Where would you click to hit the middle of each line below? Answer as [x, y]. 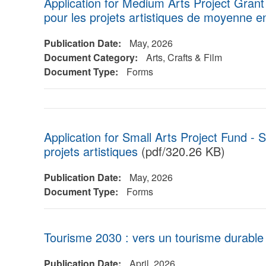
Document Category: [92, 57]
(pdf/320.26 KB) [181, 151]
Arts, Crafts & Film [184, 57]
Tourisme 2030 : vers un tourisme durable [153, 237]
